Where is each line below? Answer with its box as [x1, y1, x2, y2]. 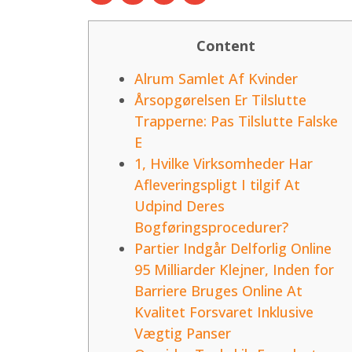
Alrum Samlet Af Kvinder [134, 68, 298, 88]
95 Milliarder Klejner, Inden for [134, 259, 334, 279]
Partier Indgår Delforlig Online [134, 238, 332, 258]
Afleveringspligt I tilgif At [134, 174, 300, 194]
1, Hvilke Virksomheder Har [134, 153, 313, 173]
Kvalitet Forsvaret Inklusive [134, 302, 313, 321]
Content [196, 36, 255, 56]
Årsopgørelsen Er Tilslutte [134, 90, 306, 109]
